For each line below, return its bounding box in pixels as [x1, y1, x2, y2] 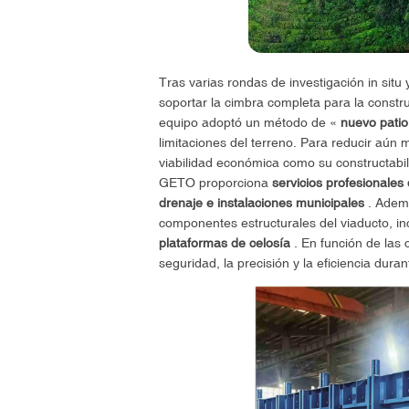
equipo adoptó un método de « [158, 114, 341, 130]
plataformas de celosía [158, 235, 290, 250]
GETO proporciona [158, 174, 272, 190]
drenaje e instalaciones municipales [158, 194, 364, 210]
